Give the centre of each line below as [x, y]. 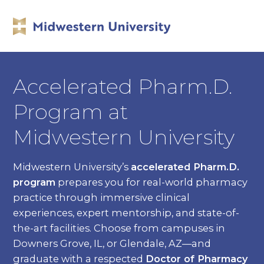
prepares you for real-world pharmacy [152, 182]
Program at [71, 112]
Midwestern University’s [72, 167]
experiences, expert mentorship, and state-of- [126, 213]
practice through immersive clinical [102, 198]
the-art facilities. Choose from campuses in [119, 228]
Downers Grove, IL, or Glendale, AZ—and [112, 244]
